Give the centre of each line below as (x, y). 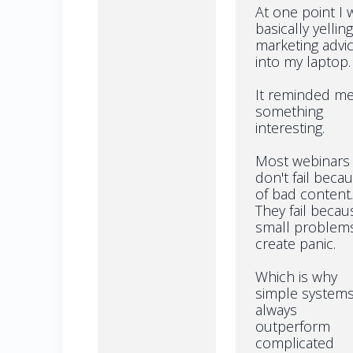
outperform (293, 326)
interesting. (290, 127)
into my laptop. (303, 61)
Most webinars (303, 160)
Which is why (296, 276)
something (289, 111)
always (276, 309)
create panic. (295, 243)
